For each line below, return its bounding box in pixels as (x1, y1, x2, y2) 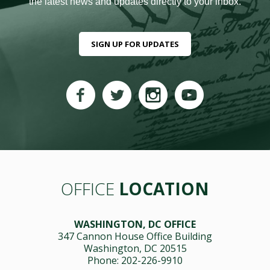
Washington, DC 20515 (83, 242, 187, 256)
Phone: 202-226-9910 (87, 254, 183, 268)
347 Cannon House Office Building (58, 230, 212, 243)
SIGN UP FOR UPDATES (91, 39, 179, 50)
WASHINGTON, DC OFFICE (74, 218, 196, 231)
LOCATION (115, 177, 209, 201)
